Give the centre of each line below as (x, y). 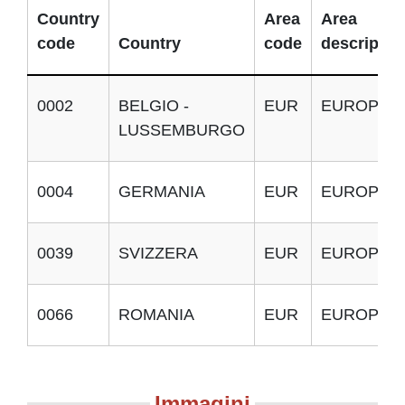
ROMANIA (156, 315)
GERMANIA (162, 192)
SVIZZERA (158, 253)
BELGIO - (154, 106)
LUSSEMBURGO (182, 130)
